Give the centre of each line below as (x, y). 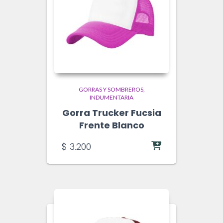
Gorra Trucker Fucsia (111, 113)
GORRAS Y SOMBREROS (111, 89)
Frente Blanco (111, 125)
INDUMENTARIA (111, 97)
